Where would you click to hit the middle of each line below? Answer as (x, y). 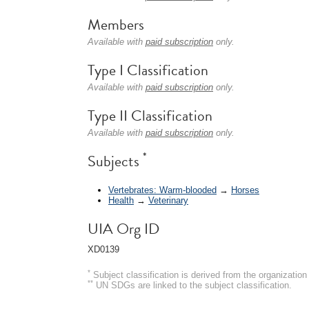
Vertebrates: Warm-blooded (162, 190)
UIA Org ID (123, 228)
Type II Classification (150, 116)
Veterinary (168, 200)
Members (116, 24)
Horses (245, 190)
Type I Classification (148, 70)
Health (121, 200)
